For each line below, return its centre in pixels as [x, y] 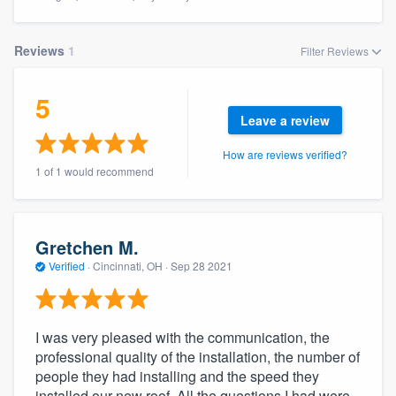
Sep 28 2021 [202, 266]
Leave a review [285, 120]
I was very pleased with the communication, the [183, 337]
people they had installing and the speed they [177, 376]
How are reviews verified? [285, 154]
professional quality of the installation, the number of [198, 356]
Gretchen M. [87, 247]
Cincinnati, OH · [130, 266]
